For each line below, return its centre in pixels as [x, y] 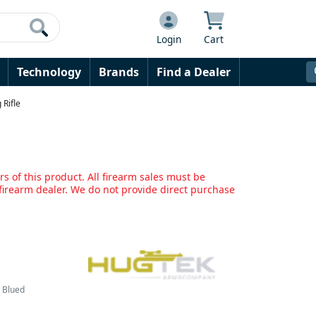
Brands [119, 72]
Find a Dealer [194, 72]
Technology [49, 72]
